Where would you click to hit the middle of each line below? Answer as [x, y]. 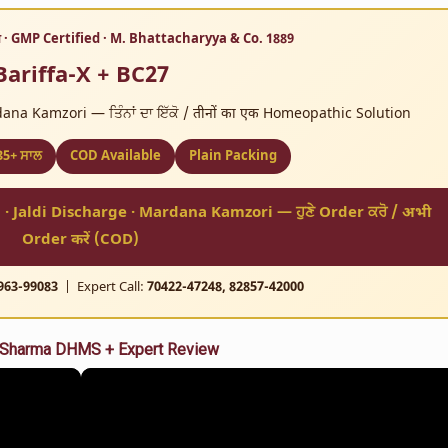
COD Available [115, 156]
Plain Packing [232, 156]
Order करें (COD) [80, 240]
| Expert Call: [102, 287]
